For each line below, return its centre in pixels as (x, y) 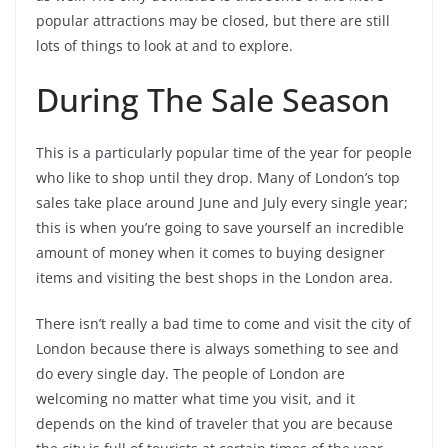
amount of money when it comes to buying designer (210, 253)
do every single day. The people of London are (190, 374)
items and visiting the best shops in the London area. (214, 278)
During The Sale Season (213, 100)
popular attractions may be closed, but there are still (213, 21)
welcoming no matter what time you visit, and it (195, 399)
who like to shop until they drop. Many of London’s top (218, 178)
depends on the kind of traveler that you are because (214, 424)
